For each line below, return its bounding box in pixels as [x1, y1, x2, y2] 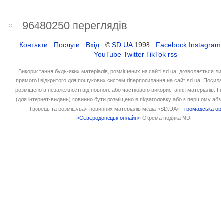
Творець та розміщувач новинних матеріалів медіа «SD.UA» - [29, 105, 185, 111]
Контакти [19, 41, 48, 49]
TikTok [146, 50, 166, 58]
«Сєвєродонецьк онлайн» [76, 114, 141, 121]
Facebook [156, 41, 187, 49]
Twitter [123, 50, 145, 58]
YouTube [94, 50, 122, 58]
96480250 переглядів [22, 19, 128, 32]
